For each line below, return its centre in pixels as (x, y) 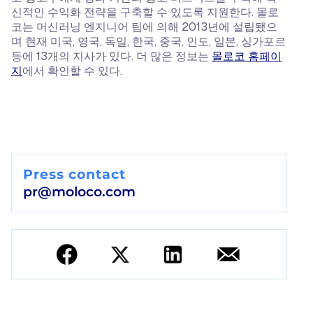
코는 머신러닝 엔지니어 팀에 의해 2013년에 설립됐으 (144, 27)
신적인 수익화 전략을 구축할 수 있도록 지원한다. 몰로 (145, 12)
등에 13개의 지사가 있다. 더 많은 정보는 (111, 56)
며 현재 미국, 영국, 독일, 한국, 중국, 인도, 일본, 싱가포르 (148, 42)
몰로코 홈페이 (247, 56)
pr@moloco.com (79, 191)
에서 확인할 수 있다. (72, 71)
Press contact (74, 174)
